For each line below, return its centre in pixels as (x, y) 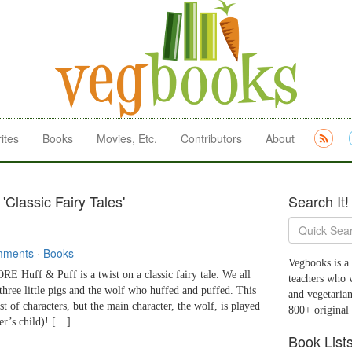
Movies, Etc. (127, 138)
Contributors (211, 138)
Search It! (319, 202)
